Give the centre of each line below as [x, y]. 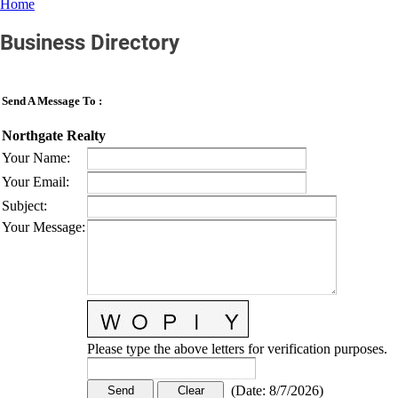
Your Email [34, 181]
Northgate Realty [54, 136]
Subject [23, 205]
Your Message [42, 227]
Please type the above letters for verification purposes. [237, 348]
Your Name [34, 157]
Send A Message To [49, 100]
